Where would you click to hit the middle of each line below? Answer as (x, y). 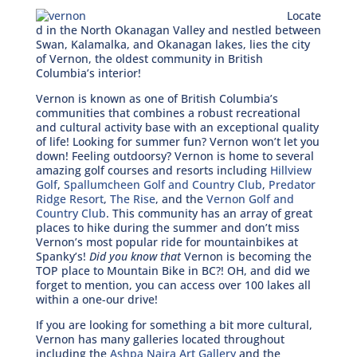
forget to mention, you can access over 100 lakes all (173, 285)
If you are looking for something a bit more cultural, (174, 325)
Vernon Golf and (250, 199)
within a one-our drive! (96, 300)
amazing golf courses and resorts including (153, 171)
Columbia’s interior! (88, 73)
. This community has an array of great (209, 214)
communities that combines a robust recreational (168, 113)
